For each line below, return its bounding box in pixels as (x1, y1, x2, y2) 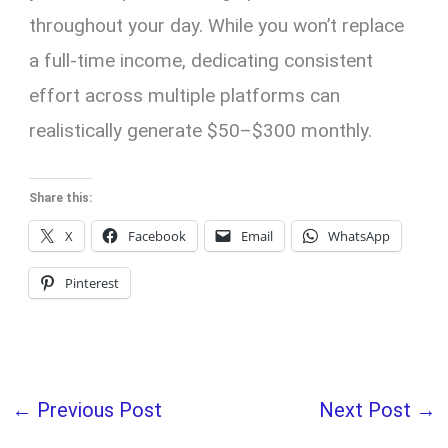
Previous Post (32, 398, 163, 423)
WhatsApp (328, 227, 391, 246)
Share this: (29, 191, 93, 206)
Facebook (128, 227, 187, 246)
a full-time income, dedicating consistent (29, 49, 374, 73)
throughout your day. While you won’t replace (29, 14, 405, 38)
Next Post (318, 398, 416, 423)
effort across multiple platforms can (29, 84, 341, 108)
